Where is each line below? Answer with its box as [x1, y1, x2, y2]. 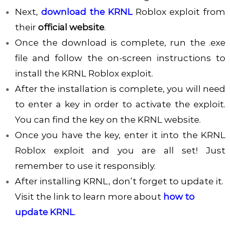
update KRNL [14, 207, 74, 218]
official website [37, 22, 104, 33]
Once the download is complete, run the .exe [14, 37, 226, 48]
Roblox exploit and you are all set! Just [14, 145, 226, 156]
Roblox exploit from [132, 7, 226, 17]
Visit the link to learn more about [14, 191, 161, 202]
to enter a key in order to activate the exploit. [14, 99, 226, 110]
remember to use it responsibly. [14, 161, 156, 171]
